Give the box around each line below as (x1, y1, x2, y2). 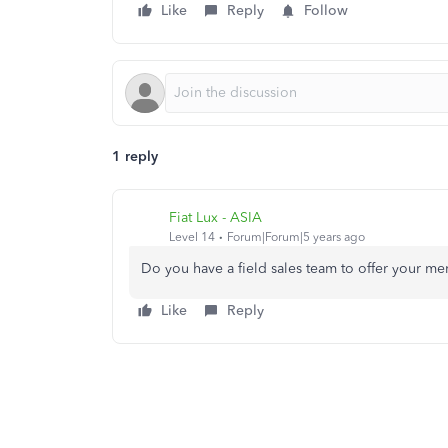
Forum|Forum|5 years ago (227, 229, 365, 244)
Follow (304, 2, 348, 19)
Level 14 (169, 229, 215, 244)
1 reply (112, 148, 158, 165)
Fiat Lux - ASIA (169, 208, 262, 226)
